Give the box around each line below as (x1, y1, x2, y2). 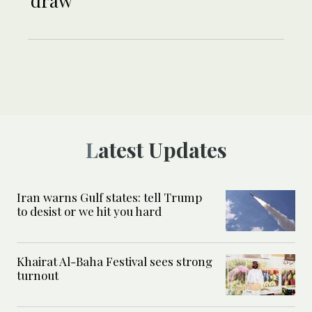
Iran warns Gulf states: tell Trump (17, 189, 202, 205)
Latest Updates (97, 135, 227, 164)
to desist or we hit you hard (17, 203, 162, 219)
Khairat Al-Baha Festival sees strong (17, 253, 212, 269)
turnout (17, 267, 61, 283)
